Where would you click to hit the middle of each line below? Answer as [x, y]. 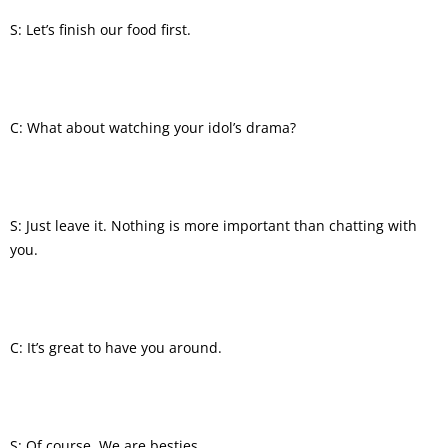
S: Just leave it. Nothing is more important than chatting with [213, 225]
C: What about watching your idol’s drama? [153, 127]
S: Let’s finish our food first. [100, 29]
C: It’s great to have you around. [116, 347]
